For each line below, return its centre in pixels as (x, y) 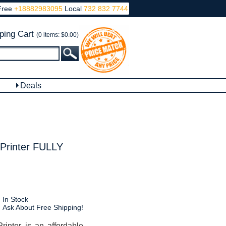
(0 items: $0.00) (58, 35)
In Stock (15, 199)
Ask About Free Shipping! (43, 207)
